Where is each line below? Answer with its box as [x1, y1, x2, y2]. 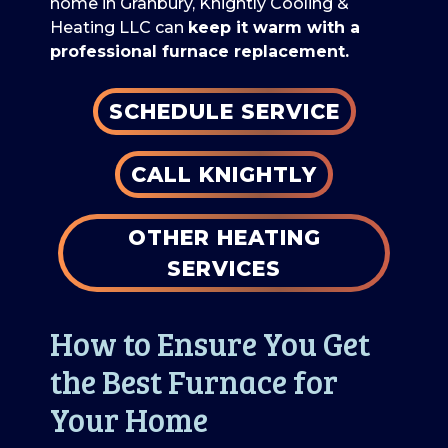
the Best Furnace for [50, 359, 338, 403]
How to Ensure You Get [50, 321, 370, 365]
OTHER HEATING [127, 224, 321, 250]
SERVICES [167, 255, 281, 281]
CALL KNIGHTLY [131, 161, 317, 187]
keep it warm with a [188, 17, 360, 37]
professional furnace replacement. [50, 41, 349, 61]
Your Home [50, 397, 208, 441]
